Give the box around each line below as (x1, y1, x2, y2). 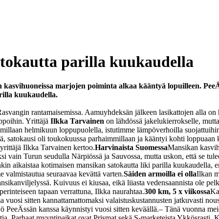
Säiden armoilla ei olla (124, 169, 197, 178)
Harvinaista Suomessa (95, 143, 168, 152)
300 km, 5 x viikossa (144, 187, 210, 196)
